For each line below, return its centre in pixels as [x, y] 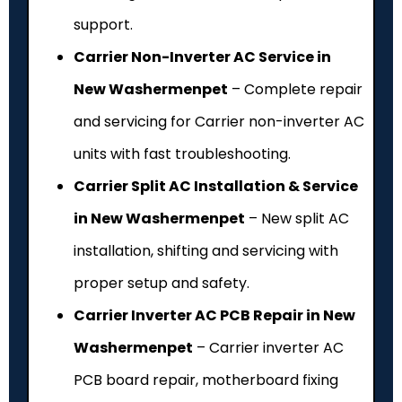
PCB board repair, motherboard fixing [206, 380]
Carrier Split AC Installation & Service [216, 186]
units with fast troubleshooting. [182, 153]
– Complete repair [295, 89]
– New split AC [297, 218]
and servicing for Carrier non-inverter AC [219, 121]
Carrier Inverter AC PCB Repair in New [214, 315]
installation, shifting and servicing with [206, 250]
